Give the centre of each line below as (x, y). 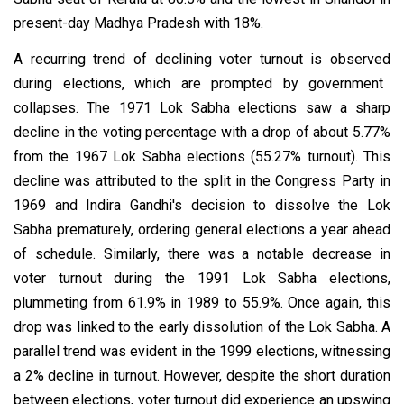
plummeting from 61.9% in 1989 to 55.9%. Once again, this (202, 302)
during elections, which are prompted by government (199, 83)
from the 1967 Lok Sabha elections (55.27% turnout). (186, 156)
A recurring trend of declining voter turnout (162, 59)
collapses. (50, 107)
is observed (350, 59)
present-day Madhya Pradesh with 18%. (140, 23)
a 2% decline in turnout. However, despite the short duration (202, 375)
